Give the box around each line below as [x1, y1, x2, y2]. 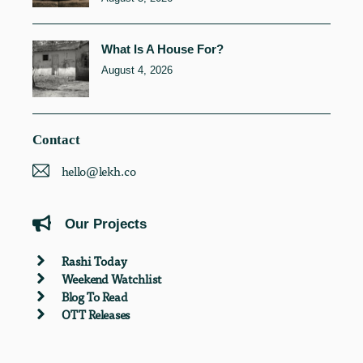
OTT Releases [62, 305, 130, 322]
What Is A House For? [101, 41, 224, 56]
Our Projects [64, 216, 147, 231]
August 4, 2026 [101, 63, 173, 76]
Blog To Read [62, 288, 128, 305]
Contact [32, 131, 80, 147]
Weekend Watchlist [62, 270, 161, 287]
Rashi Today [62, 252, 127, 269]
